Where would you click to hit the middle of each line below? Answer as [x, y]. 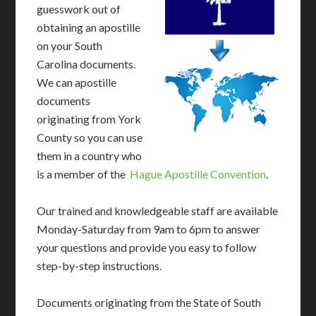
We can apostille [77, 82]
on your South [70, 45]
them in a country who [90, 156]
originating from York [89, 119]
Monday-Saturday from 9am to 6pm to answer [149, 229]
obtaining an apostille [89, 27]
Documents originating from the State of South [149, 302]
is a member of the [84, 174]
